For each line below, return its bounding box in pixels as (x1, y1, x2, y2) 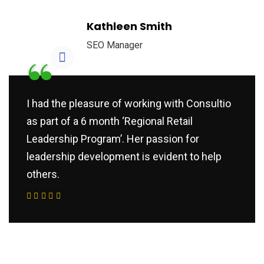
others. (27, 168, 60, 181)
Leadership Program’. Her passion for (27, 133, 199, 146)
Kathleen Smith (87, 19, 172, 34)
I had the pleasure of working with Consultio (27, 97, 231, 110)
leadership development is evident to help (27, 150, 222, 163)
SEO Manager (87, 39, 143, 51)
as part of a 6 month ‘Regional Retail (27, 115, 193, 128)
